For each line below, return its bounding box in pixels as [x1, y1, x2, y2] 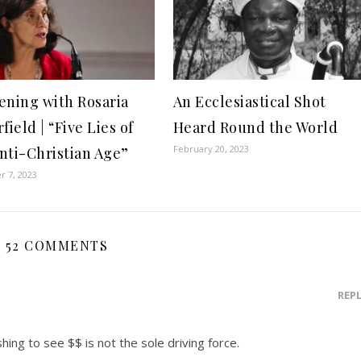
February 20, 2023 [172, 143, 249, 155]
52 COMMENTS [5, 237, 109, 254]
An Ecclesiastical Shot [172, 92, 326, 111]
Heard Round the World [172, 118, 338, 137]
